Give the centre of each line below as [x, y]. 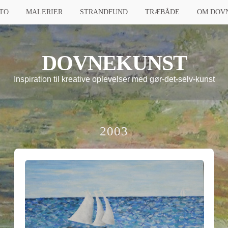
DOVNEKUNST [114, 63]
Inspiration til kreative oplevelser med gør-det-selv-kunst [114, 79]
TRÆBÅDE [162, 12]
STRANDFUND [104, 12]
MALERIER [44, 12]
